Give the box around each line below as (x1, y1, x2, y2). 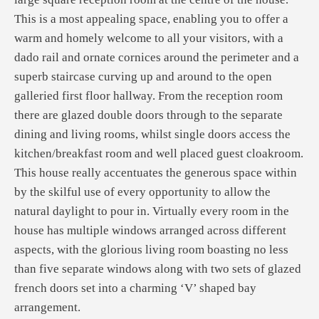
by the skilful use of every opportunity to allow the (14, 185, 271, 199)
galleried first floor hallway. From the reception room (14, 89, 283, 103)
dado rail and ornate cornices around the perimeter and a (14, 51, 299, 64)
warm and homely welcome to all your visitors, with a (14, 31, 283, 45)
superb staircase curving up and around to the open (14, 70, 272, 83)
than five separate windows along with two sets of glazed (14, 262, 301, 276)
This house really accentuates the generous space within (14, 166, 297, 179)
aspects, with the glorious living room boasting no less (14, 243, 288, 256)
